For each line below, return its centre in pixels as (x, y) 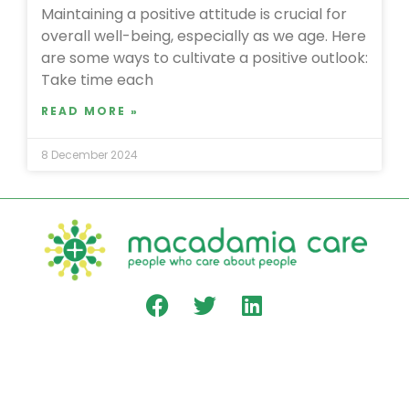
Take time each (97, 80)
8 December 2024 (89, 155)
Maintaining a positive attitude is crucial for (194, 15)
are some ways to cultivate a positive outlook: (204, 58)
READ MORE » (90, 111)
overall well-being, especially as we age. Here (204, 37)
